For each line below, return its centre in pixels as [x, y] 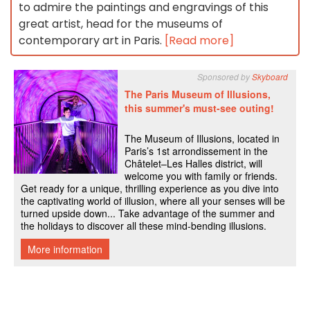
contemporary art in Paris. [92, 41]
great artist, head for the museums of [121, 24]
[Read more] [199, 41]
